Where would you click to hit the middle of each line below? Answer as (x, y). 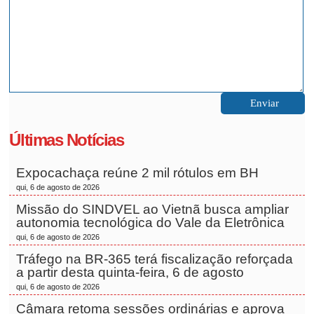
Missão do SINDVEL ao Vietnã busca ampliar (153, 209)
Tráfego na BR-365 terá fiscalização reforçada (155, 259)
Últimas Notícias (67, 140)
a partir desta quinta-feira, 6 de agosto (130, 272)
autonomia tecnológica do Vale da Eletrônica (152, 223)
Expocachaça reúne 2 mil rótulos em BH (139, 173)
